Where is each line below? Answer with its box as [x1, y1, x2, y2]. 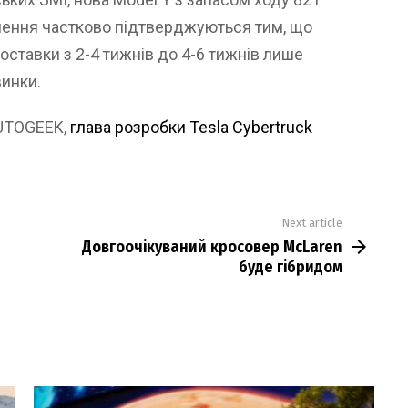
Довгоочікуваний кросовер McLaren [82, 236, 342, 257]
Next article [281, 216, 342, 230]
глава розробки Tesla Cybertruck [70, 117, 312, 138]
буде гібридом [239, 256, 342, 277]
